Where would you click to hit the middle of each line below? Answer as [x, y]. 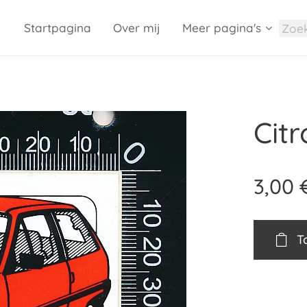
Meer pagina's [222, 28]
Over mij [137, 28]
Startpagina [58, 28]
